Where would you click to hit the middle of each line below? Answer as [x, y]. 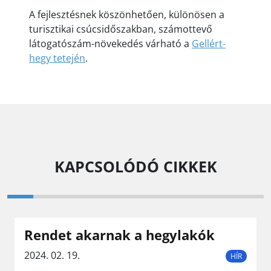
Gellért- [209, 43]
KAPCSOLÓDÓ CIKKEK [135, 166]
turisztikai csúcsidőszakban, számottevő [121, 29]
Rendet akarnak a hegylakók [119, 235]
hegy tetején [57, 58]
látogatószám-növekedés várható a [110, 43]
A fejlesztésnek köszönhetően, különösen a [127, 14]
